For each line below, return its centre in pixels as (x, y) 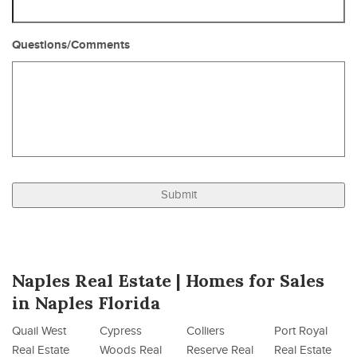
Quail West (39, 331)
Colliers (206, 331)
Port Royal (300, 331)
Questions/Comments (71, 45)
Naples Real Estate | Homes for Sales (168, 280)
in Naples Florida (86, 302)
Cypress (120, 331)
